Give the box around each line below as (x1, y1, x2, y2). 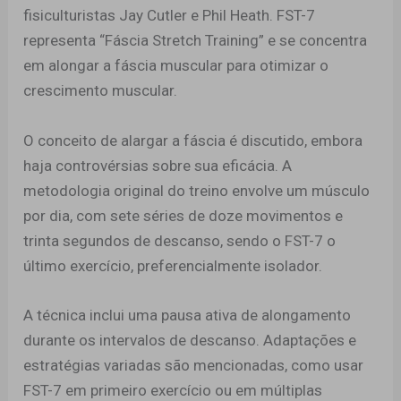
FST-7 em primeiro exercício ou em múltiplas (23, 380, 323, 399)
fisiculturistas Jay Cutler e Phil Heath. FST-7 (23, 6, 316, 25)
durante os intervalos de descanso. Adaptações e (23, 330, 357, 349)
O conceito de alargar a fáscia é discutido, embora (23, 131, 363, 149)
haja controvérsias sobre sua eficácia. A (23, 156, 293, 175)
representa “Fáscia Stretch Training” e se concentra (23, 31, 368, 50)
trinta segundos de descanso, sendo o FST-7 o (23, 231, 337, 250)
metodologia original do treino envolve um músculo (23, 181, 371, 200)
